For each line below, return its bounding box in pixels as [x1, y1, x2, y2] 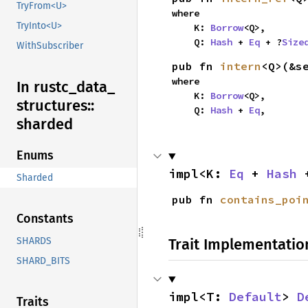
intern [219, 59, 261, 73]
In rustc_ [16, 78, 76, 97]
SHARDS [16, 235, 52, 247]
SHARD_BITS [16, 255, 70, 267]
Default [229, 289, 282, 305]
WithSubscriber [16, 40, 83, 52]
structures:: [16, 96, 94, 115]
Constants [16, 211, 74, 227]
